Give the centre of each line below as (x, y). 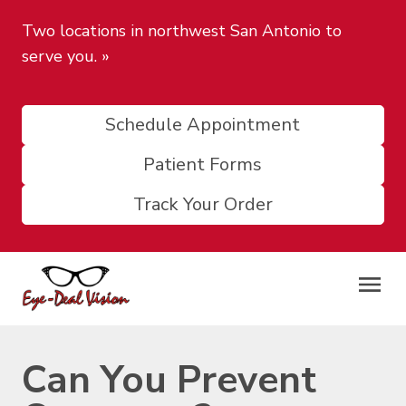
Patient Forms (203, 164)
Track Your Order (203, 204)
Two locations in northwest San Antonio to (182, 31)
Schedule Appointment (203, 125)
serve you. (59, 56)
